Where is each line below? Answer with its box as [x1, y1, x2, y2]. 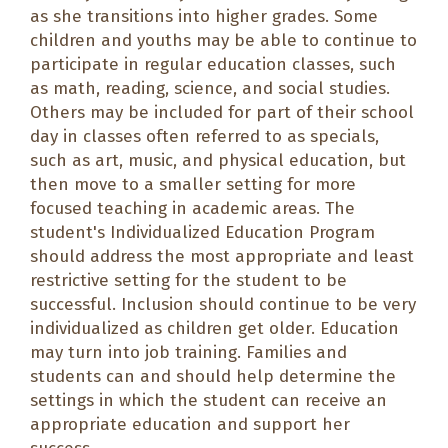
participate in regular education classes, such [30, 53, 396, 75]
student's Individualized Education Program [30, 221, 375, 243]
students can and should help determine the [30, 365, 396, 387]
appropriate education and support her [30, 413, 350, 435]
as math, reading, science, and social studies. [30, 77, 390, 99]
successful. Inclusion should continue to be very [30, 293, 416, 315]
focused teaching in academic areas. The [30, 197, 355, 219]
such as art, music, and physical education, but [30, 149, 406, 171]
